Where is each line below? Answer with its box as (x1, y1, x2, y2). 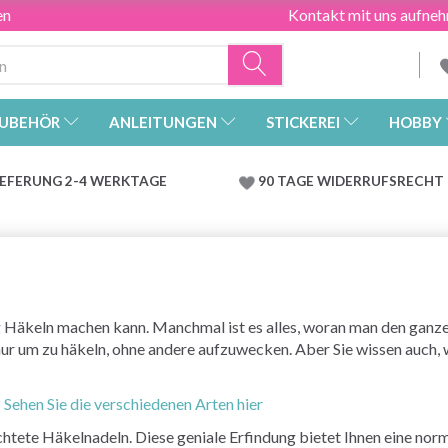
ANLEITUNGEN (109, 113, 217, 132)
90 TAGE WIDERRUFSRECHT (257, 173, 444, 190)
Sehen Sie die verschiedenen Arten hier (4, 394, 263, 414)
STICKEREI (266, 113, 340, 132)
